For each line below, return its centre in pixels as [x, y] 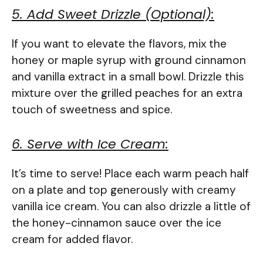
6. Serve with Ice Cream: [90, 144]
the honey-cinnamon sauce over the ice [117, 223]
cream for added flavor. [72, 240]
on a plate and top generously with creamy [124, 190]
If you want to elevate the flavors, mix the [119, 43]
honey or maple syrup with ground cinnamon [129, 60]
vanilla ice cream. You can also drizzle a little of [131, 207]
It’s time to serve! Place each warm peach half [130, 174]
